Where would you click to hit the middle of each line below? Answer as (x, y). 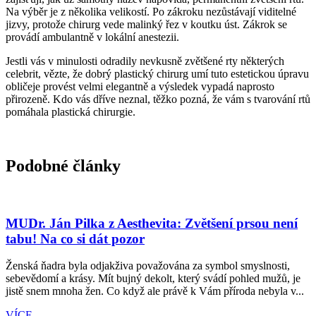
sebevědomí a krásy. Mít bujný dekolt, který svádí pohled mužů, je (153, 279)
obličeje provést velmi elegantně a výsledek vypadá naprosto (140, 87)
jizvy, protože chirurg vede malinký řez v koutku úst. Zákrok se (146, 25)
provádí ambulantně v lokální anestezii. (92, 37)
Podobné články (63, 166)
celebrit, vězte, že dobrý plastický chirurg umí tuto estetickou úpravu (157, 74)
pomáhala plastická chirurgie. (71, 112)
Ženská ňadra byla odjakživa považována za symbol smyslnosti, (148, 266)
